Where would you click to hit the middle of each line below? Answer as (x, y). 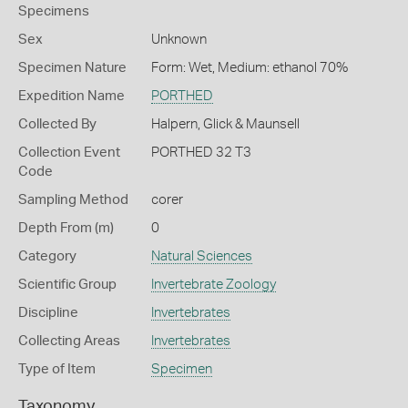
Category (47, 256)
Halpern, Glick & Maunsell (225, 124)
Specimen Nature (72, 68)
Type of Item (57, 369)
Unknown (178, 40)
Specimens (54, 11)
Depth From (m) (66, 228)
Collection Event (69, 153)
